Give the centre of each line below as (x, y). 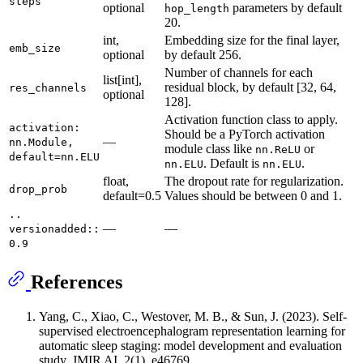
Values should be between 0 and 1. (253, 196)
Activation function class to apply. (251, 120)
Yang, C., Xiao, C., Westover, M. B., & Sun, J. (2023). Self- (193, 316)
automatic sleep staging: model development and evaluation (190, 345)
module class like (210, 149)
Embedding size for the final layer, (252, 41)
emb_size (35, 49)
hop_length (197, 9)
